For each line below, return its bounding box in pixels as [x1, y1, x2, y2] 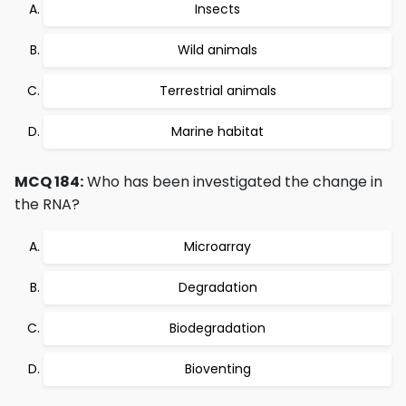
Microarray [184, 237, 251, 256]
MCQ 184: [14, 171, 83, 192]
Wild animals [178, 41, 257, 59]
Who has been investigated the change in [83, 171, 382, 192]
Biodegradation [169, 319, 266, 337]
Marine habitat [171, 122, 264, 140]
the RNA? [14, 194, 80, 215]
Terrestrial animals [159, 82, 276, 100]
